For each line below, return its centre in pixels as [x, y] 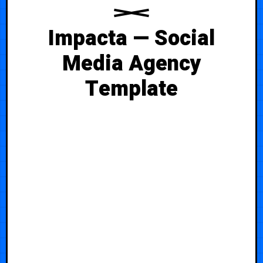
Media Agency [131, 63]
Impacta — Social [131, 38]
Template [131, 89]
